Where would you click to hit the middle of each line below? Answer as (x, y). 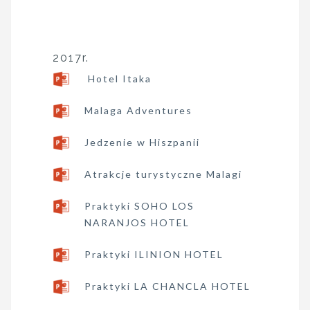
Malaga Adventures (138, 110)
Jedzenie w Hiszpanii (142, 142)
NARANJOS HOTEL (137, 222)
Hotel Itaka (118, 79)
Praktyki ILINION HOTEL (154, 254)
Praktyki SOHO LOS (139, 206)
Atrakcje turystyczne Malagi (163, 174)
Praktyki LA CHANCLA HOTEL (167, 286)
